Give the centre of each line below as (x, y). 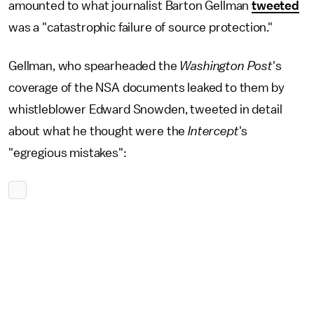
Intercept (213, 131)
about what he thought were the (98, 131)
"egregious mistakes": (68, 153)
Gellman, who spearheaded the (94, 66)
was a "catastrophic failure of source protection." (141, 27)
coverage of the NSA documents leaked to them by (146, 88)
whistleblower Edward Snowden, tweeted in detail (145, 109)
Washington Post (226, 66)
